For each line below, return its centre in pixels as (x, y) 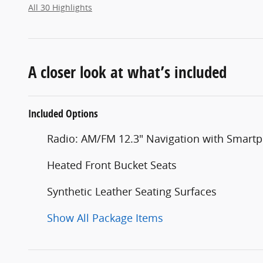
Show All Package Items (105, 218)
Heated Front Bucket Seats (112, 165)
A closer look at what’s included (127, 72)
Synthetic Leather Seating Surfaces (132, 191)
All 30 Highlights (60, 7)
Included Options (63, 113)
